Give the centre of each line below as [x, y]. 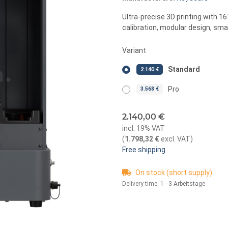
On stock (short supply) [174, 172]
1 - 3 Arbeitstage [183, 183]
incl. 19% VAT [144, 128]
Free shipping [144, 149]
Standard [184, 69]
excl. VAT [175, 139]
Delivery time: [141, 183]
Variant [135, 50]
